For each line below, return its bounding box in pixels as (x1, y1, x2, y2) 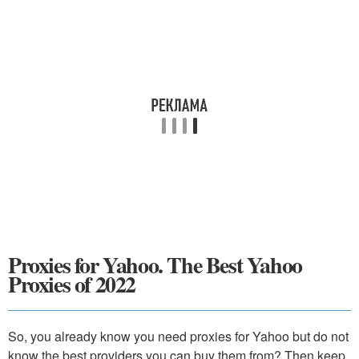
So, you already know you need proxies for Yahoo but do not (8, 327, 349, 345)
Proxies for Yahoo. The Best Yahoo (8, 248, 302, 281)
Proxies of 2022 (8, 268, 135, 301)
